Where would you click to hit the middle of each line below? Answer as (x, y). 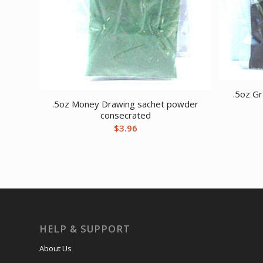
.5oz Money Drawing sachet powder (126, 104)
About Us (55, 249)
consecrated (125, 115)
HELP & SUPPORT (85, 229)
